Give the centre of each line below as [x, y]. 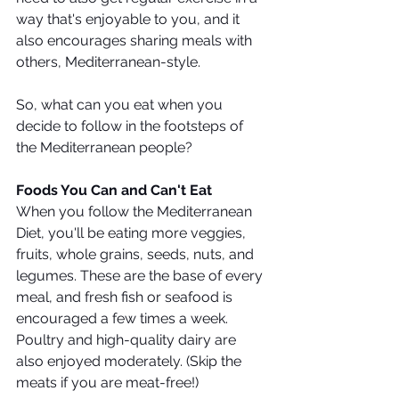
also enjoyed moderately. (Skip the [130, 361]
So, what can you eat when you [121, 105]
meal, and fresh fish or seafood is [126, 297]
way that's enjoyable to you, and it [130, 19]
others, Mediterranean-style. [108, 62]
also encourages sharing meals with [136, 41]
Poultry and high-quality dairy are [128, 340]
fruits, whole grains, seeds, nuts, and [137, 254]
